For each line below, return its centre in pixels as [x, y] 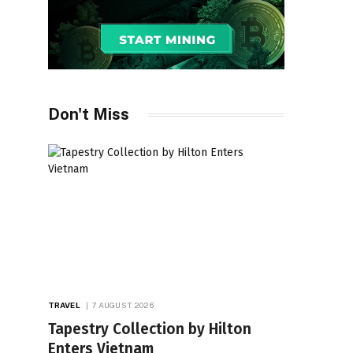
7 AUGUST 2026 [122, 305]
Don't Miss [89, 114]
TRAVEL [64, 305]
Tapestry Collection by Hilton [150, 329]
